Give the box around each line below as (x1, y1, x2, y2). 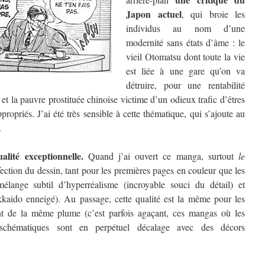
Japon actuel (126, 7, 182, 21)
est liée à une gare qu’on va (126, 64, 245, 77)
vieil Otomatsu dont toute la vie (126, 50, 245, 63)
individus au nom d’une (126, 22, 245, 34)
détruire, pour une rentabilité (126, 79, 245, 91)
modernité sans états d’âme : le (126, 36, 245, 49)
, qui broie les (181, 8, 245, 20)
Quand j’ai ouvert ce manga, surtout (88, 150, 239, 162)
